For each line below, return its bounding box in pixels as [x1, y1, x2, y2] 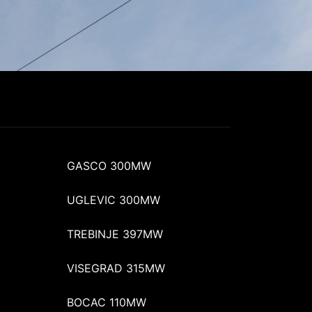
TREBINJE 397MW [67, 226, 163, 241]
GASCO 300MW [67, 158, 151, 173]
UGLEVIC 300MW [67, 192, 160, 207]
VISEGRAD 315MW [67, 260, 165, 275]
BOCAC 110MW [67, 295, 146, 309]
